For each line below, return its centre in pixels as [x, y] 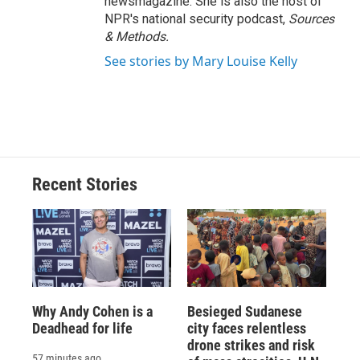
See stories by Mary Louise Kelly [201, 61]
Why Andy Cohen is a [92, 311]
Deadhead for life [82, 328]
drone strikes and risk [251, 345]
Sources [311, 19]
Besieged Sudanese [244, 311]
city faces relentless [246, 328]
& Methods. [137, 37]
